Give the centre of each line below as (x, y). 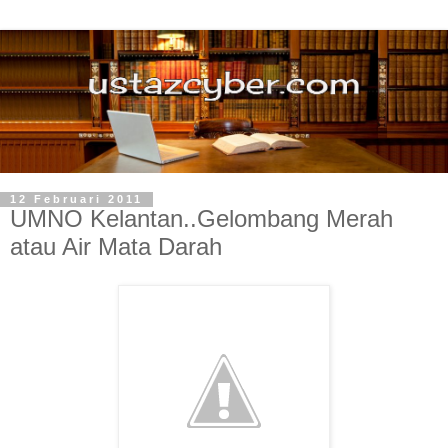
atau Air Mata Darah (116, 247)
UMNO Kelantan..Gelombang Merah (201, 219)
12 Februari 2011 (76, 199)
